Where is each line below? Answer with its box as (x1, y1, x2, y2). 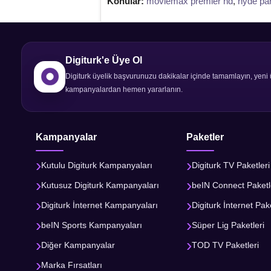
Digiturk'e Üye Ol (65, 54, 142, 65)
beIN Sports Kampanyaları (41, 220, 142, 230)
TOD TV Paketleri (192, 240, 260, 250)
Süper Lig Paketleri (192, 220, 265, 230)
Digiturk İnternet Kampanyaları (41, 200, 158, 211)
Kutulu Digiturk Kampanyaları (41, 160, 152, 171)
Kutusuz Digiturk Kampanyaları (41, 180, 159, 191)
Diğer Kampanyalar (41, 240, 115, 250)
